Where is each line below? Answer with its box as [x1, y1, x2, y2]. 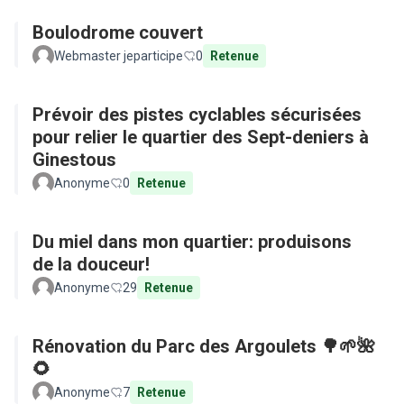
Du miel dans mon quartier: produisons [32, 231, 352, 252]
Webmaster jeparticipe [54, 49, 183, 63]
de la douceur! [32, 253, 150, 275]
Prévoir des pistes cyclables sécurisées [32, 104, 362, 125]
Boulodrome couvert [32, 22, 203, 43]
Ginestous [32, 149, 116, 170]
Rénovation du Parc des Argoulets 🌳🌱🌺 [32, 335, 375, 357]
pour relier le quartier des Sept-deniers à [32, 126, 369, 148]
